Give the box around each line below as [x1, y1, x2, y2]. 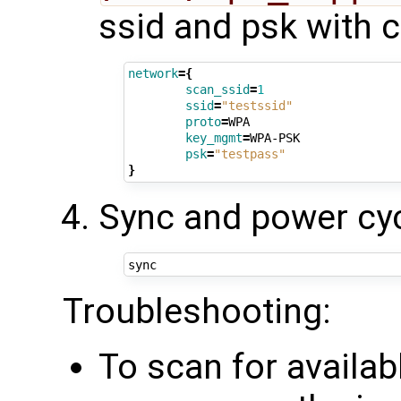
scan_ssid [184, 82, 250, 98]
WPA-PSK [249, 131, 300, 146]
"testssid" [220, 98, 293, 114]
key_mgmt [184, 131, 243, 146]
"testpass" [213, 147, 286, 162]
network [127, 66, 178, 81]
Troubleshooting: [63, 291, 331, 333]
